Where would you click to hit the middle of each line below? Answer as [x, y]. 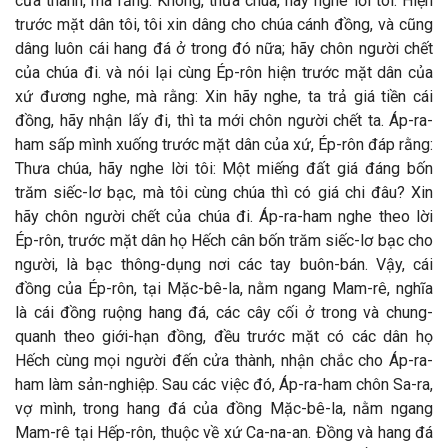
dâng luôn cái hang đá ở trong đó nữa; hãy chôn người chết [224, 48]
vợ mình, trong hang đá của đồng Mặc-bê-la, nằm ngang [224, 408]
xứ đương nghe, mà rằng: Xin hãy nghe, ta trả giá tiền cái [224, 96]
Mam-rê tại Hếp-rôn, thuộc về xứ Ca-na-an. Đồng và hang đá [224, 432]
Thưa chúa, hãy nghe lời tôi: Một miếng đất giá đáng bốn [224, 168]
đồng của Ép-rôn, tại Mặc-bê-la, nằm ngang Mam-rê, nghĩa [224, 288]
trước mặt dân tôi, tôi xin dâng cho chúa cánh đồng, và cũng [224, 24]
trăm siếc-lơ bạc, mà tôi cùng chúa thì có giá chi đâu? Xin [224, 192]
